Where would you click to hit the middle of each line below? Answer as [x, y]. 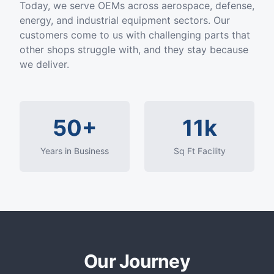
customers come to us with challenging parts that [135, 35]
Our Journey [137, 261]
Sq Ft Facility [199, 151]
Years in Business [75, 151]
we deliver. [44, 64]
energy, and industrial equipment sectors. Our [125, 20]
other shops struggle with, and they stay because [134, 50]
